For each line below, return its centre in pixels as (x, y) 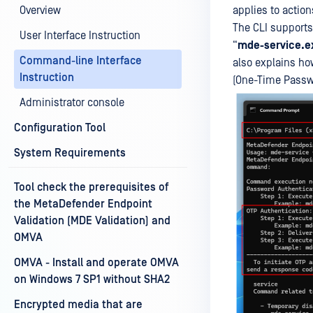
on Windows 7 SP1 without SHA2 (92, 279)
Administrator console (72, 103)
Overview (40, 10)
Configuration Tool (60, 128)
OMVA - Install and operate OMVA (96, 263)
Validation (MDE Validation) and (92, 221)
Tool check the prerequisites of (91, 187)
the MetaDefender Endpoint (83, 204)
